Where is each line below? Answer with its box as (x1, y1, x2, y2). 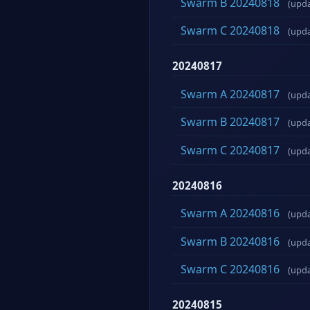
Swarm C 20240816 (181, 262, 280, 277)
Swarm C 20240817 (181, 142, 280, 158)
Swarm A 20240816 (181, 206, 280, 221)
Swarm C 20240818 (181, 23, 280, 39)
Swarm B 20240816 (181, 233, 280, 249)
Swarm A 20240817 (181, 86, 280, 102)
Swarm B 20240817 (181, 114, 280, 130)
